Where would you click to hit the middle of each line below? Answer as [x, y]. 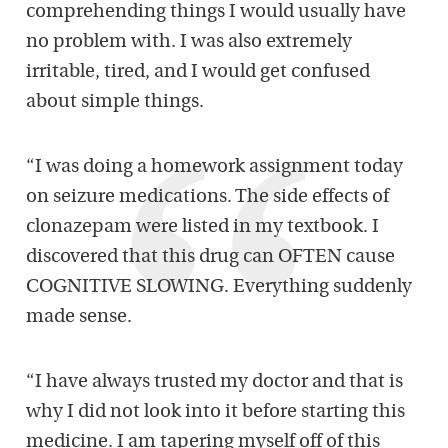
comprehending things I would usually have [216, 13]
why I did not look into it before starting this [215, 413]
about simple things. [115, 103]
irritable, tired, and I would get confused [198, 73]
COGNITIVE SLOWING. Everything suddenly [219, 288]
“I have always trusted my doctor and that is [214, 383]
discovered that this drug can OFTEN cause [210, 258]
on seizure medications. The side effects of [207, 198]
